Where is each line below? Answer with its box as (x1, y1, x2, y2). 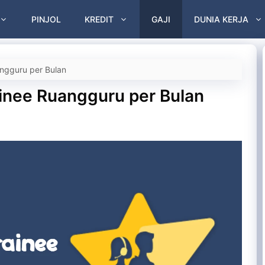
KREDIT (85, 14, 114, 24)
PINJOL (31, 14, 61, 24)
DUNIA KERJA (194, 14, 248, 24)
